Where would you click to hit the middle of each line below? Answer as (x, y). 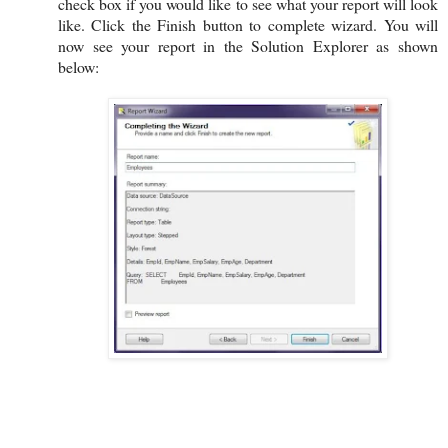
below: (78, 66)
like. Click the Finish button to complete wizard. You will (248, 24)
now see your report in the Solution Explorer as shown (248, 45)
